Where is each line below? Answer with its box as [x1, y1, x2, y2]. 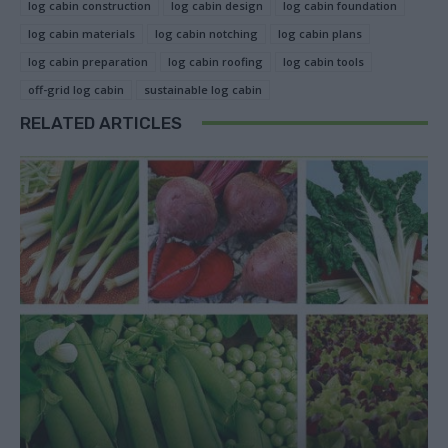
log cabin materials [28, 25, 135, 41]
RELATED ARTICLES [20, 112, 182, 133]
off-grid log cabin [28, 81, 124, 97]
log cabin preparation [28, 53, 148, 69]
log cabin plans [278, 25, 362, 41]
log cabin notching [155, 25, 258, 41]
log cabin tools [283, 53, 364, 69]
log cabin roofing [168, 53, 263, 69]
